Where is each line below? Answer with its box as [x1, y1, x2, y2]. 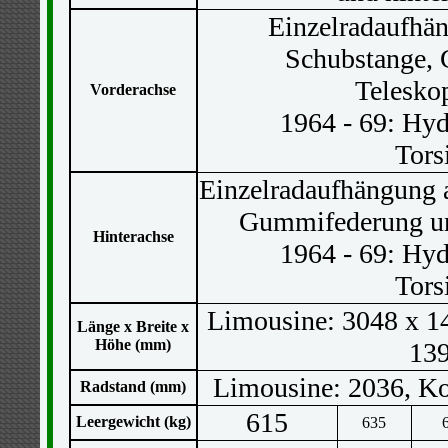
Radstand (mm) [80, 378, 186, 395]
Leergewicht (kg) [75, 413, 191, 430]
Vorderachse [90, 81, 176, 98]
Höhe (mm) [95, 336, 171, 353]
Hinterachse [92, 228, 174, 245]
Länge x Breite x [77, 318, 189, 335]
